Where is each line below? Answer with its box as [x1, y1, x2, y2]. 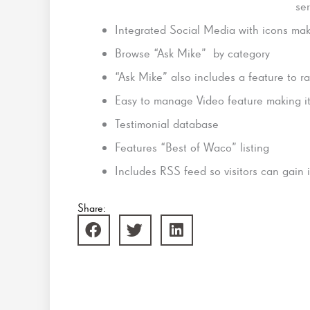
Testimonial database [115, 116, 219, 131]
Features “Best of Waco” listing [115, 140, 269, 154]
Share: [77, 201, 106, 215]
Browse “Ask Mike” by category [115, 46, 270, 60]
